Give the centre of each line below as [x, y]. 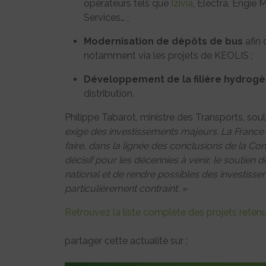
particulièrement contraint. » [126, 189]
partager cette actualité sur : [126, 241]
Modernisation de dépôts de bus [163, 42]
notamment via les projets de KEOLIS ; [168, 56]
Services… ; [106, 18]
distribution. [109, 94]
